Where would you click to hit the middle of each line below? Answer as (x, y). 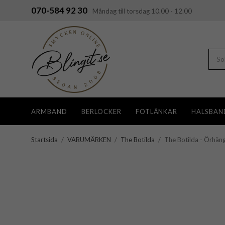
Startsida (44, 140)
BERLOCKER (101, 111)
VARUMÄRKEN (89, 140)
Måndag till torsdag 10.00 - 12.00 (142, 11)
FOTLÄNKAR (156, 111)
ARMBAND (49, 111)
